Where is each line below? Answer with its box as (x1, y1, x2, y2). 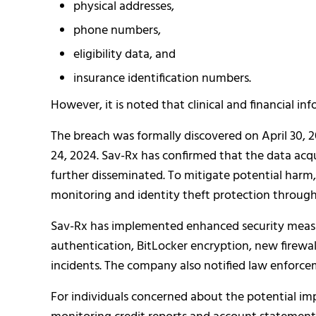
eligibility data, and (73, 44, 176, 65)
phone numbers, (73, 20, 161, 41)
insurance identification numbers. (73, 68, 251, 89)
